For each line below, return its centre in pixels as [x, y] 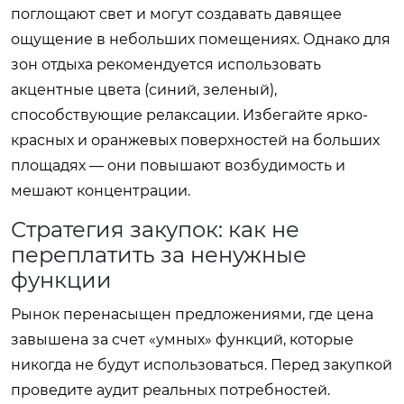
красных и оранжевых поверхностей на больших [195, 140]
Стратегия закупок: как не [155, 229]
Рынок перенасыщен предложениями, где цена [192, 314]
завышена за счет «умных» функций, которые [182, 339]
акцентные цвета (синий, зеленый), [144, 89]
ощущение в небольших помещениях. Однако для [201, 39]
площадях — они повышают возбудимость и [178, 165]
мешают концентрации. [101, 190]
